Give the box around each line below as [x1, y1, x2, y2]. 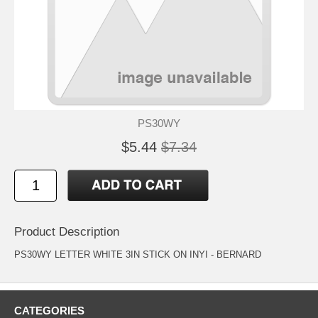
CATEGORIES [14, 304, 84, 317]
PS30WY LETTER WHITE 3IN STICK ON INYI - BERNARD [14, 248, 261, 260]
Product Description [14, 224, 119, 238]
